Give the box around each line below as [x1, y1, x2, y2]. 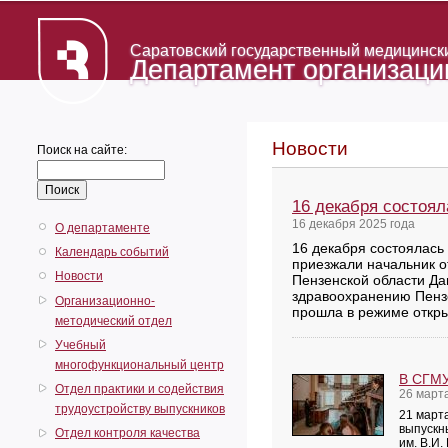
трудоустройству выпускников [55, 401, 225, 416]
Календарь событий [55, 245, 169, 260]
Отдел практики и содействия [55, 381, 224, 396]
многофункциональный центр [55, 357, 224, 372]
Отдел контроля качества [55, 426, 200, 441]
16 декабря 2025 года [292, 217, 415, 231]
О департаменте [55, 221, 150, 235]
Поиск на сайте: [37, 143, 127, 157]
